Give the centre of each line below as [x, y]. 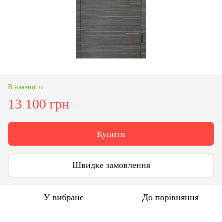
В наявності [26, 87]
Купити [111, 134]
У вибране [63, 197]
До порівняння [170, 197]
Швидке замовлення [111, 165]
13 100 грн [39, 104]
